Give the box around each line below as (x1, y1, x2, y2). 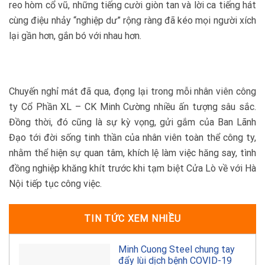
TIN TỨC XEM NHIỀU (84, 212, 181, 224)
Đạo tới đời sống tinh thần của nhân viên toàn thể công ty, (9, 131, 256, 143)
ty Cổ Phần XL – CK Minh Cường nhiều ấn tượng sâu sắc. (9, 101, 256, 112)
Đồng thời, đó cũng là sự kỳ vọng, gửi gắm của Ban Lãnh (9, 116, 256, 128)
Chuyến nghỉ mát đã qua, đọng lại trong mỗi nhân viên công (9, 85, 256, 97)
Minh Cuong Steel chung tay (118, 243, 235, 255)
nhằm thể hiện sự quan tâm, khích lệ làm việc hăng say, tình (9, 147, 256, 159)
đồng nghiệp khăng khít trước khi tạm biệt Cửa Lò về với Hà (9, 162, 256, 174)
